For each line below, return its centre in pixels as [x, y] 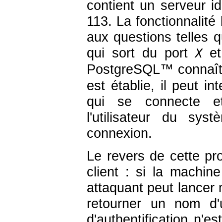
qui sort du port [141, 53]
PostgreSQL [123, 70]
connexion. [119, 134]
